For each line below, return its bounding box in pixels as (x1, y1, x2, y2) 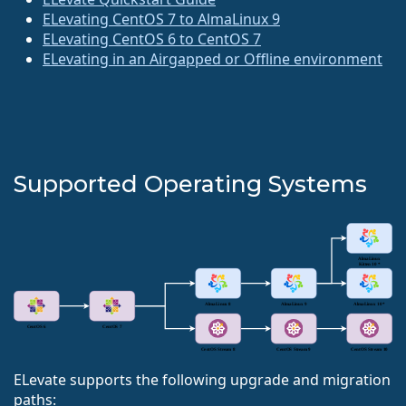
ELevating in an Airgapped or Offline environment (43, 48, 382, 69)
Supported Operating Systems (14, 169, 367, 198)
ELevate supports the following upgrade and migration (14, 370, 391, 391)
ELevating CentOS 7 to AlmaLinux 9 (43, 8, 280, 29)
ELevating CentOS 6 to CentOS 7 (43, 28, 261, 49)
